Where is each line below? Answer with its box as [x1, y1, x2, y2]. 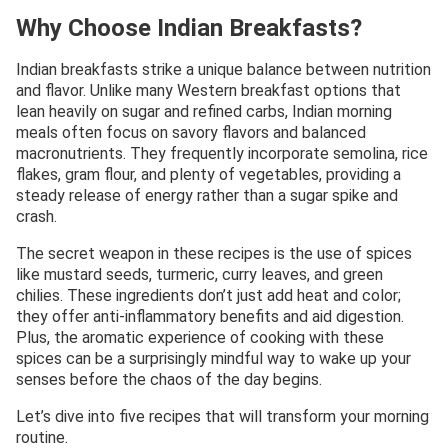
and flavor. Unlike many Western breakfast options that [16, 81, 401, 101]
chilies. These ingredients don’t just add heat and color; [16, 286, 401, 306]
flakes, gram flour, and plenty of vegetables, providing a [16, 165, 401, 185]
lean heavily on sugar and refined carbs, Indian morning [16, 102, 392, 122]
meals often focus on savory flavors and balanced [16, 123, 366, 143]
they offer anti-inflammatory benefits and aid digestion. [16, 307, 404, 327]
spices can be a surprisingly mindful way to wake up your [16, 349, 411, 369]
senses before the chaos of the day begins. [16, 370, 322, 390]
